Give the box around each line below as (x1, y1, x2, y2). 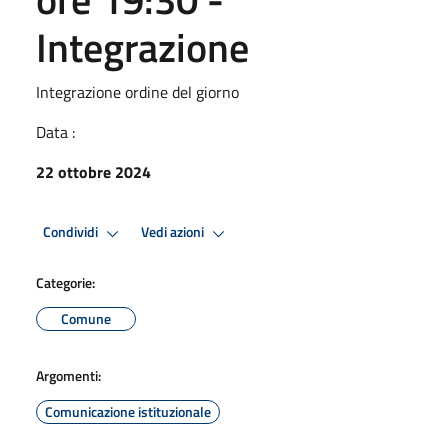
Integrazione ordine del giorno (36, 79, 239, 104)
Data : (36, 119, 75, 144)
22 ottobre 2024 (36, 159, 151, 184)
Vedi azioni (141, 221, 207, 244)
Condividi (43, 221, 101, 244)
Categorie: (36, 271, 95, 293)
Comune (61, 307, 111, 329)
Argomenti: (36, 364, 101, 386)
